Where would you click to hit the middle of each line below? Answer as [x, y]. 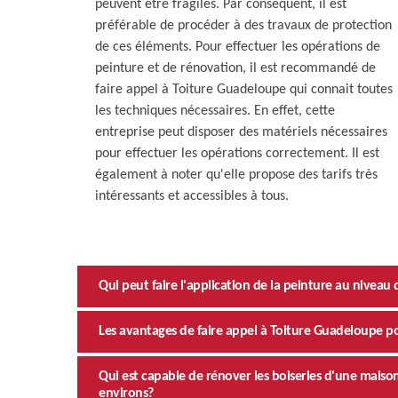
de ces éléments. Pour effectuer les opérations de [238, 47]
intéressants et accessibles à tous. [192, 196]
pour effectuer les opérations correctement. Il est [237, 153]
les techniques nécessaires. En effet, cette [215, 111]
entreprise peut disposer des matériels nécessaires [241, 132]
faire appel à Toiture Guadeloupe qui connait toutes [244, 89]
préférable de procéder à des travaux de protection [243, 25]
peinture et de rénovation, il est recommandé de [235, 68]
